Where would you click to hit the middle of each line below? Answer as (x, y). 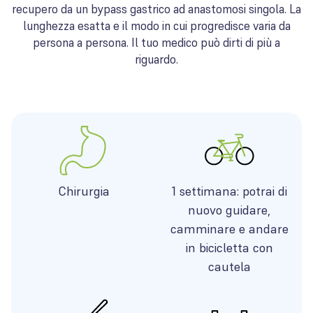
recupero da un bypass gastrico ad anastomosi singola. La (156, 9)
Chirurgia (84, 191)
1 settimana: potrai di (229, 191)
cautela (229, 267)
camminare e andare (229, 229)
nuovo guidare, (229, 210)
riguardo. (156, 59)
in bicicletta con (229, 248)
